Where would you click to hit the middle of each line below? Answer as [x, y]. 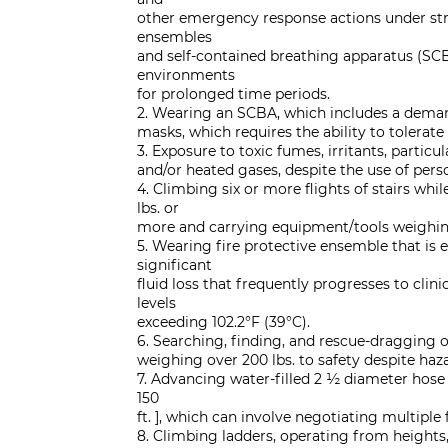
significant [174, 265]
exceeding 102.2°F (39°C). [223, 322]
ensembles [174, 37]
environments [186, 75]
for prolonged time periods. [233, 94]
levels [156, 303]
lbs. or [158, 208]
